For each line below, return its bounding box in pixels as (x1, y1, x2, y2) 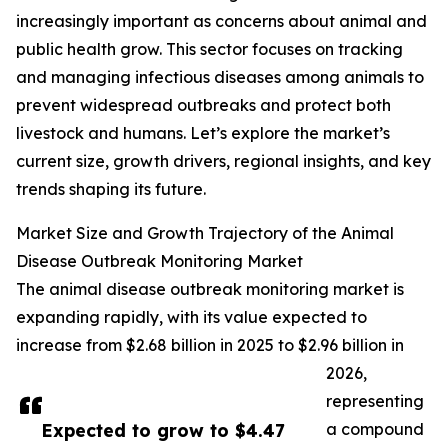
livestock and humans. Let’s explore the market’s (16, 123, 390, 144)
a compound (326, 419, 424, 440)
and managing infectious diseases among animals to (16, 67, 424, 88)
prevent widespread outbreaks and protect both (16, 95, 391, 116)
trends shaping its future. (16, 179, 206, 200)
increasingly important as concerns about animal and (16, 11, 427, 32)
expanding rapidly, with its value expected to (16, 307, 367, 328)
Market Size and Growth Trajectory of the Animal (16, 223, 394, 244)
